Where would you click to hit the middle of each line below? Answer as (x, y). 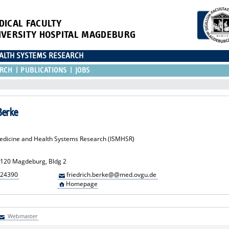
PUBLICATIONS (44, 70)
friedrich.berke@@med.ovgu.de (111, 174)
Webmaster (21, 216)
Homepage (82, 184)
